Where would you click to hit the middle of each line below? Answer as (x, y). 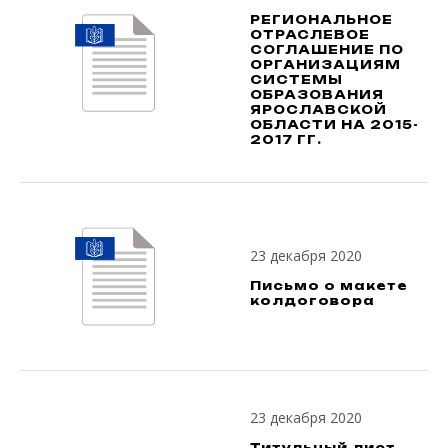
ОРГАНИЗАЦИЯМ (325, 65)
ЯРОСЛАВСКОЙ (318, 110)
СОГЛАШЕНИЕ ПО (327, 50)
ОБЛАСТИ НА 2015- (334, 125)
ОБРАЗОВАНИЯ (317, 95)
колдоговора (312, 301)
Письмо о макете (329, 286)
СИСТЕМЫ (296, 80)
